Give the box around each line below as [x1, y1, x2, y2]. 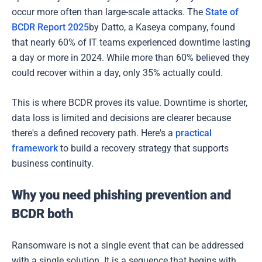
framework [12, 142, 58, 154]
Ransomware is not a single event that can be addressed [12, 239, 244, 251]
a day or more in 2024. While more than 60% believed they [12, 51, 250, 63]
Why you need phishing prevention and [12, 187, 231, 202]
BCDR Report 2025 [12, 21, 89, 33]
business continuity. [12, 157, 94, 169]
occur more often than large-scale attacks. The [12, 6, 205, 18]
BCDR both [12, 206, 76, 221]
